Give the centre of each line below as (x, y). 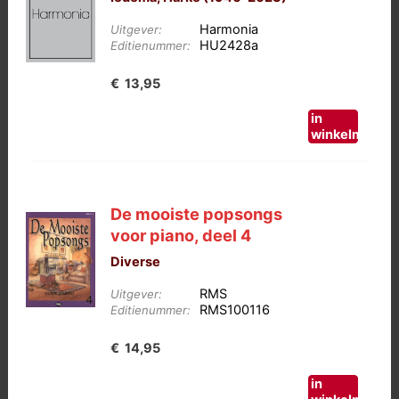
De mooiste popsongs (197, 214)
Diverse (136, 262)
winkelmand (349, 135)
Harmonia (229, 29)
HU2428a (229, 45)
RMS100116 (235, 310)
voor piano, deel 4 (181, 236)
